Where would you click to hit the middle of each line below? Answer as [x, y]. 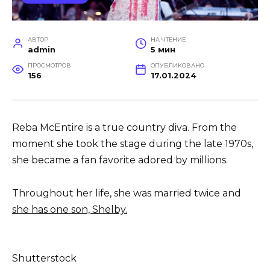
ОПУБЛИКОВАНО [177, 66]
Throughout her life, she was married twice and [127, 193]
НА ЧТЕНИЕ [168, 40]
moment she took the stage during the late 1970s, [133, 144]
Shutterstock [44, 258]
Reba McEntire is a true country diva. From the [124, 128]
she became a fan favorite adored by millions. [120, 160]
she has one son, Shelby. [70, 209]
